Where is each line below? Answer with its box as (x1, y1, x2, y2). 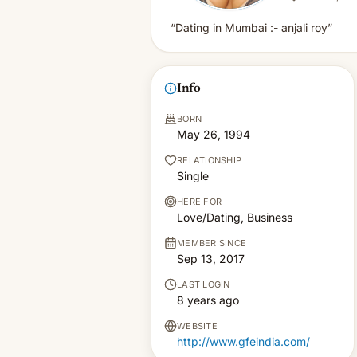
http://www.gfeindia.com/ (177, 335, 310, 348)
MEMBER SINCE (177, 237, 247, 249)
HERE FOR (177, 196, 222, 207)
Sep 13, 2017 (177, 252, 245, 265)
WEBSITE (177, 320, 218, 331)
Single (177, 169, 209, 182)
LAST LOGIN (177, 279, 230, 290)
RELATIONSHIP (177, 155, 242, 166)
